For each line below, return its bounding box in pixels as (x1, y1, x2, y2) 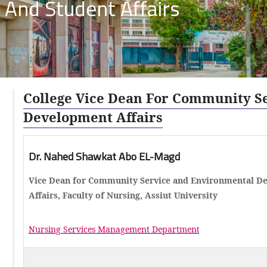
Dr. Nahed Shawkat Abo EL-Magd (28, 147, 180, 166)
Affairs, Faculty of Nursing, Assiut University (28, 190, 218, 201)
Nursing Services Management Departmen (28, 223, 197, 235)
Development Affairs (23, 108, 163, 126)
